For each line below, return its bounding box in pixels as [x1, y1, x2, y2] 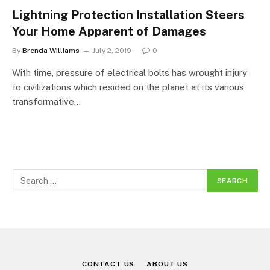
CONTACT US [81, 260, 135, 268]
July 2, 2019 [92, 46, 131, 55]
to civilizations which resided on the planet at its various [12, 82, 244, 92]
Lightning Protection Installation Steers [12, 8, 245, 22]
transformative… [12, 96, 81, 107]
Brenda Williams [22, 46, 80, 55]
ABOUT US [146, 260, 189, 268]
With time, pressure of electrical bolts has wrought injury [12, 67, 247, 78]
